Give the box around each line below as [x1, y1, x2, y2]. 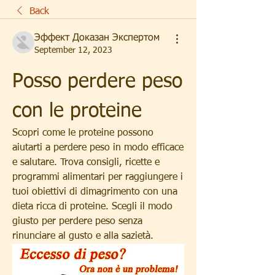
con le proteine [12, 101, 142, 121]
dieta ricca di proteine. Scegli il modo [12, 202, 172, 212]
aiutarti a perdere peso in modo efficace [12, 143, 184, 153]
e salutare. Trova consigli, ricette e [12, 158, 160, 168]
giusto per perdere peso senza [12, 217, 142, 227]
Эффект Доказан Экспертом [34, 33, 160, 43]
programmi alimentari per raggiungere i [12, 172, 183, 182]
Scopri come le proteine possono [12, 128, 153, 138]
